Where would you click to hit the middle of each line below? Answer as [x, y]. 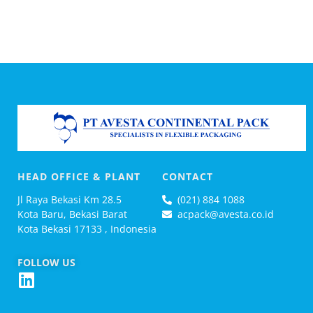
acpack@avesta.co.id [226, 214]
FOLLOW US [46, 262]
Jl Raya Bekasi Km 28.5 [70, 199]
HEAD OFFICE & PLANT [79, 176]
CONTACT [187, 176]
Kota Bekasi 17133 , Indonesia [87, 228]
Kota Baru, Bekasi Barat [72, 214]
